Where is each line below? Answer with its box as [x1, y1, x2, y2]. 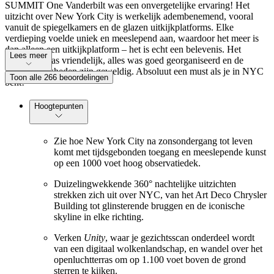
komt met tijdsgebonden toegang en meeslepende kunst [54, 147, 266, 158]
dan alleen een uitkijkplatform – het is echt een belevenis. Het [5, 43, 241, 54]
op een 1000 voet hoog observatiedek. [54, 158, 201, 169]
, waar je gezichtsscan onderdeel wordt [105, 232, 254, 243]
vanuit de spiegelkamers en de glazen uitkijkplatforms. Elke [5, 21, 234, 32]
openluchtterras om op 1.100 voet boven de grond [54, 254, 246, 265]
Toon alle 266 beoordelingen [10, 72, 108, 82]
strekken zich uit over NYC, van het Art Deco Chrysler [54, 190, 267, 201]
